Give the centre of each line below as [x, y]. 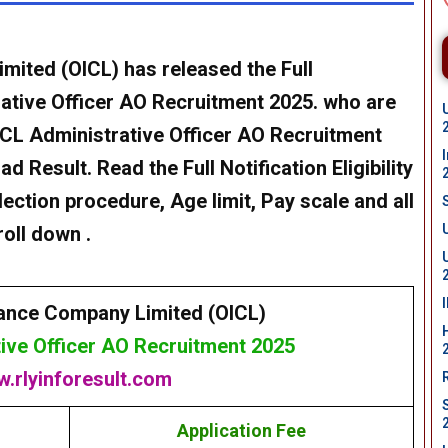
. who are [354, 102]
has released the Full [215, 69]
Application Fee [241, 431]
